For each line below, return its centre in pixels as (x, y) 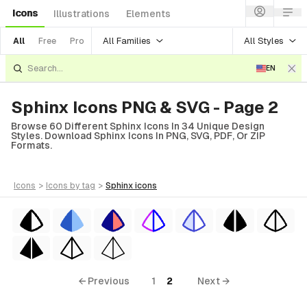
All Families (127, 40)
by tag (83, 186)
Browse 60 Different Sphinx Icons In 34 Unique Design (138, 126)
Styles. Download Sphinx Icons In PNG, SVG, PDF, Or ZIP (138, 136)
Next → (213, 281)
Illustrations (82, 14)
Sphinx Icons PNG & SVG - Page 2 (145, 107)
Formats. (32, 145)
